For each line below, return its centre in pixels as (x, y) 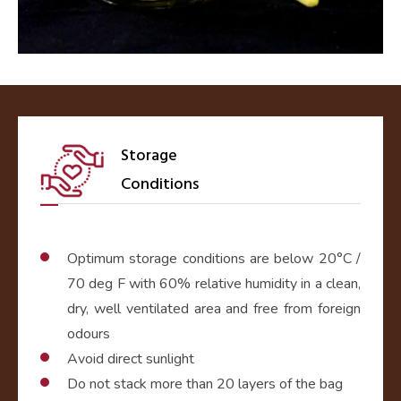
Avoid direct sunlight (131, 359)
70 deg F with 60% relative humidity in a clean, (214, 284)
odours (89, 334)
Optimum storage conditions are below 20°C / (214, 259)
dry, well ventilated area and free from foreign (214, 309)
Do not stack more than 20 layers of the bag (205, 384)
